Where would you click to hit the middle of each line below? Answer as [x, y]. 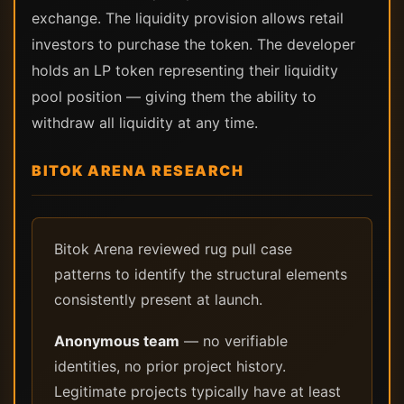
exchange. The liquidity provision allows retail [188, 18]
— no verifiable [234, 341]
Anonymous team [117, 341]
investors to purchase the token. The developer [193, 44]
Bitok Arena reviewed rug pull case [173, 249]
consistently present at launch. [158, 299]
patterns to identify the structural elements [201, 274]
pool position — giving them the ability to [174, 96]
